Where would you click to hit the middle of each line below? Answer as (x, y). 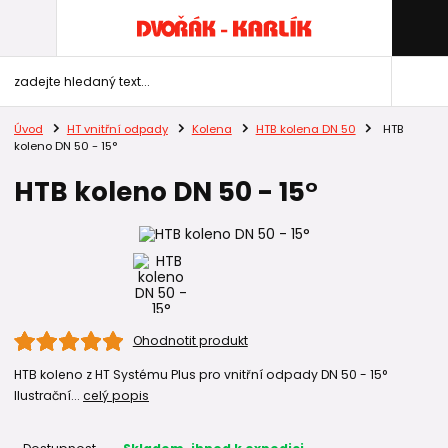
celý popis (116, 395)
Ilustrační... (48, 395)
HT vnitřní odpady (117, 129)
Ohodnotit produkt (190, 340)
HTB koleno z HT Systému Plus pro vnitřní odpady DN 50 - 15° (200, 374)
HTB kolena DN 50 (305, 129)
